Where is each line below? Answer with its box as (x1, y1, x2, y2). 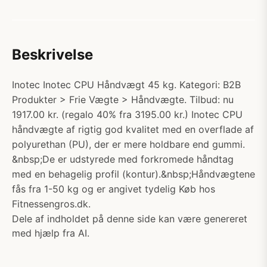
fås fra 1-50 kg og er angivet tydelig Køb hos (12, 183, 215, 195)
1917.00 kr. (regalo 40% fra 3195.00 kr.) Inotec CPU (12, 108, 243, 120)
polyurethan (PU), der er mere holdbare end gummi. (12, 138, 245, 150)
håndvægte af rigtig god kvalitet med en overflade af (12, 123, 254, 135)
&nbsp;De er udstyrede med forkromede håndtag (12, 153, 234, 165)
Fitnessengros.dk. (12, 198, 91, 210)
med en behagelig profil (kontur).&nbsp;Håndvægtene (12, 168, 255, 180)
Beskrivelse (12, 46, 93, 63)
